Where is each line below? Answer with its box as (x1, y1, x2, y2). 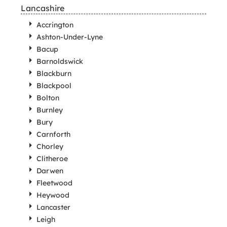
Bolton (36, 93, 59, 102)
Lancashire (20, 3, 64, 13)
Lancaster (36, 203, 70, 212)
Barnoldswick (36, 57, 83, 66)
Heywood (36, 191, 69, 200)
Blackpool (36, 81, 71, 90)
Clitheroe (36, 154, 68, 163)
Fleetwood (36, 178, 72, 187)
